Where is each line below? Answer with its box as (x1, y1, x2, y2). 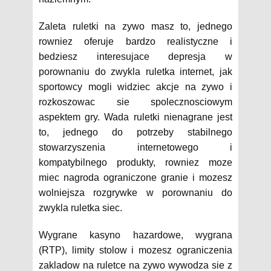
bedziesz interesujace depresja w (39, 51, 232, 62)
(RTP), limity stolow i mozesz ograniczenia (39, 245, 232, 255)
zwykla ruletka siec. (39, 203, 122, 213)
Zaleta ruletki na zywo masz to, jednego (39, 21, 232, 31)
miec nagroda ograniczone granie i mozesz (39, 172, 232, 183)
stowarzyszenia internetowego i (39, 142, 232, 152)
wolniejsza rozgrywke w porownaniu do (39, 188, 232, 198)
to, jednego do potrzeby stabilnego (39, 127, 232, 137)
